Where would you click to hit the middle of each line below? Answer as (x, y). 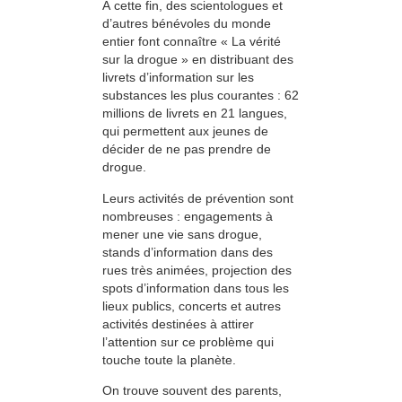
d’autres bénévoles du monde (187, 24)
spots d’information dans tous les (196, 288)
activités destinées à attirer (178, 323)
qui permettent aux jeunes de (185, 131)
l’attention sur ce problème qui (188, 341)
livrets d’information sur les (178, 78)
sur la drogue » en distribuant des (198, 60)
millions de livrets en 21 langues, (195, 114)
